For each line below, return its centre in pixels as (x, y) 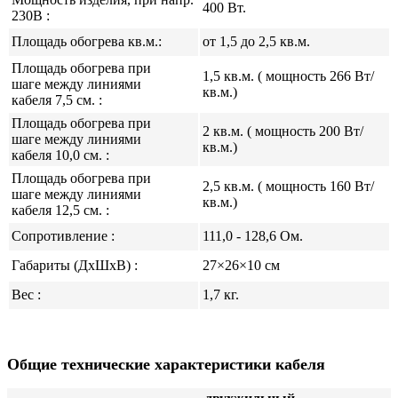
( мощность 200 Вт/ (303, 131)
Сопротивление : (63, 235)
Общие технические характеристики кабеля (166, 364)
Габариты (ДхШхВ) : (75, 265)
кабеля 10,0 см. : (60, 155)
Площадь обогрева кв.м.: (88, 41)
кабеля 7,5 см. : (57, 99)
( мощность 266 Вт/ (314, 76)
